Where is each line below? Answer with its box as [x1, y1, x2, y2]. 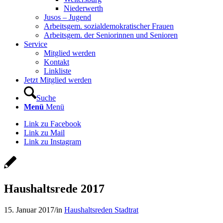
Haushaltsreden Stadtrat [64, 205, 138, 214]
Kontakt [44, 58, 69, 66]
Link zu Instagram [24, 137, 81, 146]
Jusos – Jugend [44, 13, 91, 21]
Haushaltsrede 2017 [4, 182, 105, 195]
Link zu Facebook [24, 119, 81, 128]
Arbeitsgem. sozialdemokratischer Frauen [44, 22, 174, 30]
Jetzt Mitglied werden [24, 76, 92, 84]
